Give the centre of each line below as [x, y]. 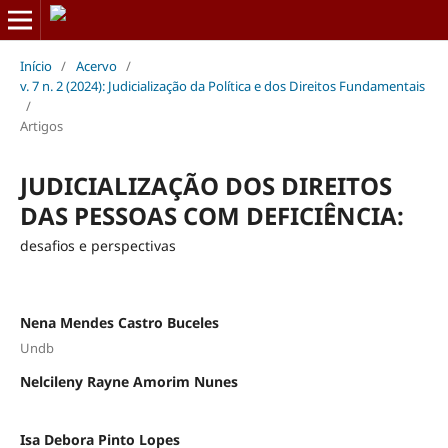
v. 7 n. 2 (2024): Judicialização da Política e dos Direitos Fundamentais [222, 85]
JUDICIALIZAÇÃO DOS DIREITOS [205, 185]
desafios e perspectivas [97, 245]
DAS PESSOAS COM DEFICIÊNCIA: [211, 215]
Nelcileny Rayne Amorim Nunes [128, 382]
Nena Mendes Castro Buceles [119, 322]
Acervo [96, 65]
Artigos [41, 125]
